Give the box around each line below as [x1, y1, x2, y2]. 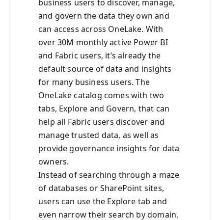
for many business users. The [38, 77, 150, 88]
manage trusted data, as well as [38, 130, 159, 141]
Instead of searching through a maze [38, 169, 180, 181]
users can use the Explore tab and [38, 196, 167, 207]
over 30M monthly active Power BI [38, 37, 168, 48]
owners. [38, 156, 69, 167]
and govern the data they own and [38, 10, 169, 22]
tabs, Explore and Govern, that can [38, 103, 170, 114]
